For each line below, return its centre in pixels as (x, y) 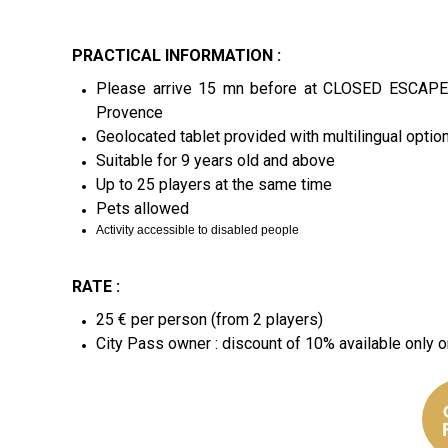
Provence (129, 112)
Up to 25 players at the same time (214, 184)
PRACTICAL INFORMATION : (176, 55)
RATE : (96, 286)
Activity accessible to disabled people (197, 230)
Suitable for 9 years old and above (215, 160)
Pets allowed (142, 208)
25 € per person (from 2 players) (209, 319)
